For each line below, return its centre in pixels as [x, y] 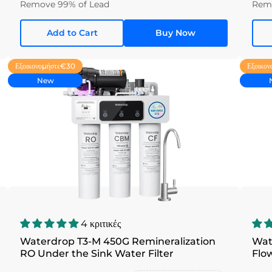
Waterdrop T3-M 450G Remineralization [118, 241]
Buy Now [176, 33]
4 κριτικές [101, 223]
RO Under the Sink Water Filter [97, 253]
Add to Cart [72, 33]
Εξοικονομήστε [38, 66]
